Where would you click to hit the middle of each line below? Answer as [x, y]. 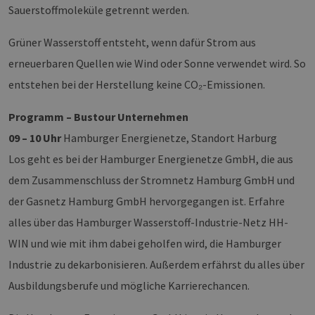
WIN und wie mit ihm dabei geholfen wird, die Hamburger [145, 244]
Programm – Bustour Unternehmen [98, 117]
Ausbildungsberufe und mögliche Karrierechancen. [129, 286]
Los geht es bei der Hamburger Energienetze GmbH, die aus [151, 159]
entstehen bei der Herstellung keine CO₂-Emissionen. [137, 85]
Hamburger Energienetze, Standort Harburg [169, 138]
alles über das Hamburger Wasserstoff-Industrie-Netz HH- [148, 223]
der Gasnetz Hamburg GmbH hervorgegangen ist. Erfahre [147, 201]
